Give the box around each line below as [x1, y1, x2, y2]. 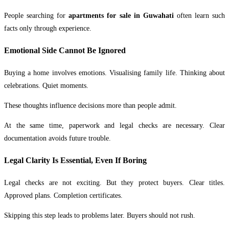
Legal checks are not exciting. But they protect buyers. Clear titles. [4, 178, 225, 187]
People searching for [4, 12, 69, 19]
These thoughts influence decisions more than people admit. [4, 101, 177, 109]
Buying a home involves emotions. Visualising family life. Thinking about [4, 68, 225, 77]
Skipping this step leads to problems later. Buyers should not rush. [4, 211, 195, 219]
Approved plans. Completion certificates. [4, 191, 123, 199]
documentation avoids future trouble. [4, 134, 111, 142]
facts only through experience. [4, 25, 91, 32]
